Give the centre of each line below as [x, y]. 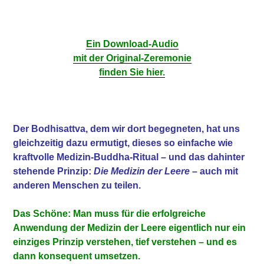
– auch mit [214, 171]
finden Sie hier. [132, 72]
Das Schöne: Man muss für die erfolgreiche [110, 213]
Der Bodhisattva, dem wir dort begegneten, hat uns [127, 128]
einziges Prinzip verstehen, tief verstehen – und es [125, 242]
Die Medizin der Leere [142, 171]
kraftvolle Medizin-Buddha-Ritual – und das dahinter [129, 157]
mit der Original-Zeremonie [132, 58]
